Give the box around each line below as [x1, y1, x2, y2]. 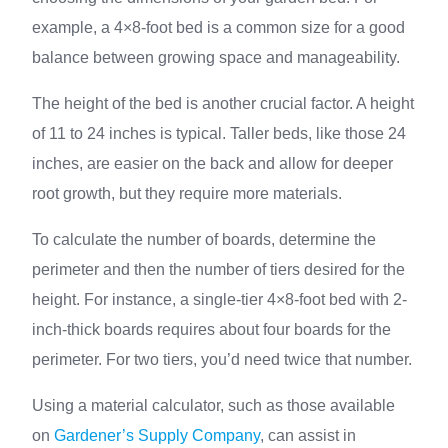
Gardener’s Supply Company [54, 427, 260, 444]
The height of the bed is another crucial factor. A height [32, 95, 414, 112]
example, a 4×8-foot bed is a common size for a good [32, 19, 405, 36]
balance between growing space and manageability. [32, 49, 400, 66]
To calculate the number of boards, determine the [32, 231, 376, 248]
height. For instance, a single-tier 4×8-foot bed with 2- [32, 291, 407, 308]
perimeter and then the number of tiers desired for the [32, 261, 405, 278]
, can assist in [260, 427, 356, 444]
